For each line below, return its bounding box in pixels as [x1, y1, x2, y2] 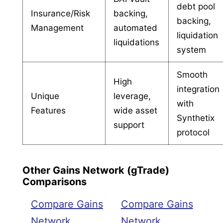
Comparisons [22, 175, 87, 188]
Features [31, 105, 66, 115]
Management [31, 22, 84, 33]
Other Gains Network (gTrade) [22, 164, 169, 176]
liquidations [113, 36, 160, 47]
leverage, [113, 90, 151, 101]
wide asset [113, 105, 158, 115]
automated [113, 22, 158, 33]
